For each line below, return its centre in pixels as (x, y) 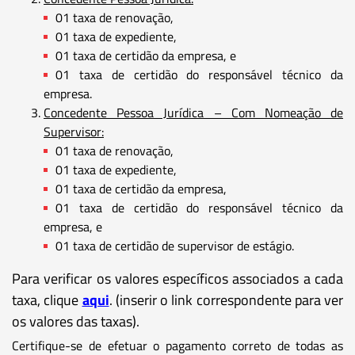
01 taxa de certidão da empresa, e (146, 55)
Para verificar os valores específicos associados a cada (177, 278)
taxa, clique (47, 300)
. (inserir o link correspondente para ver (226, 300)
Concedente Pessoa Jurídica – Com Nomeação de (193, 112)
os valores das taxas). (76, 321)
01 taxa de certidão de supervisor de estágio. (175, 245)
